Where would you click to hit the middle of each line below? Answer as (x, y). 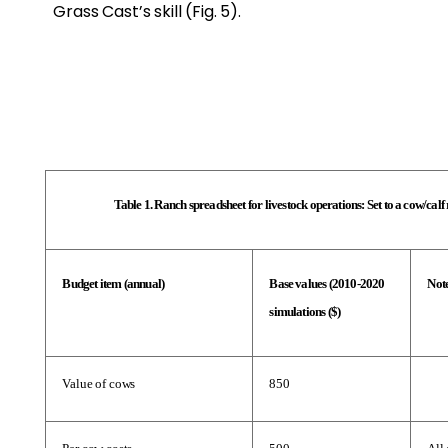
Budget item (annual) (113, 284)
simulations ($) (305, 312)
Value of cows (99, 384)
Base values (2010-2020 (327, 284)
